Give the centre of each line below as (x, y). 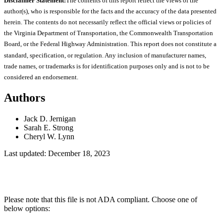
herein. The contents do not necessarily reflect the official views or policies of (108, 22)
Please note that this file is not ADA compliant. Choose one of (101, 199)
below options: (27, 208)
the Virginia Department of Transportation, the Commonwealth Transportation (109, 33)
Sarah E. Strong (49, 127)
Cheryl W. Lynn (49, 136)
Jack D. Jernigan (50, 118)
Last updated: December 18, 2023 (57, 153)
